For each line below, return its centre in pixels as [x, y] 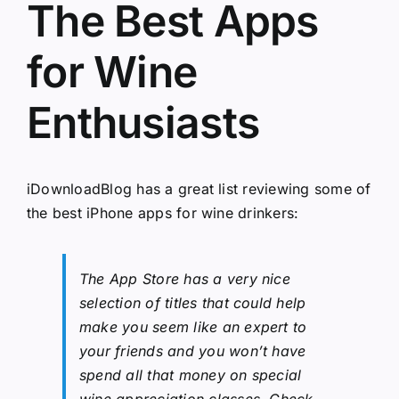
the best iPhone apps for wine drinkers [161, 212]
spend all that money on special [191, 375]
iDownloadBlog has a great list [135, 188]
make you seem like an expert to [193, 326]
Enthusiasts [143, 123]
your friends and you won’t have [193, 350]
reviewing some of [307, 188]
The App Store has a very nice [185, 278]
